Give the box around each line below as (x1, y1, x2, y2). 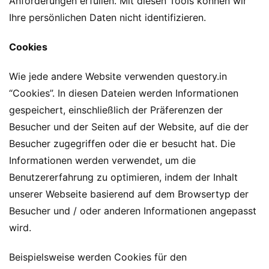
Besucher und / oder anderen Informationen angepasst (9, 204, 256, 217)
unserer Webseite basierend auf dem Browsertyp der (9, 187, 249, 200)
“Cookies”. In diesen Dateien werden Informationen (9, 86, 238, 99)
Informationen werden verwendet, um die (9, 154, 196, 166)
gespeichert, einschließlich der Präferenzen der (9, 103, 223, 116)
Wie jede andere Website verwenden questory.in (9, 70, 227, 82)
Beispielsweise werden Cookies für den (9, 250, 187, 263)
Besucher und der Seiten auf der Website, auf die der (9, 120, 249, 133)
